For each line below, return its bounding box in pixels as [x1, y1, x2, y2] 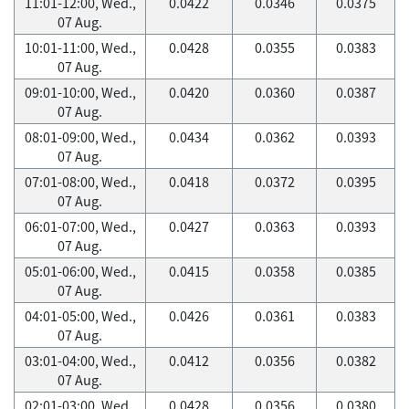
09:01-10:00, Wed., [24, 82, 136, 102]
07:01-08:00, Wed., [24, 172, 136, 192]
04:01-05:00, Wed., [24, 306, 136, 326]
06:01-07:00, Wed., [24, 216, 136, 236]
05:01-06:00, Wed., [24, 261, 136, 281]
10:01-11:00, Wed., [24, 37, 136, 58]
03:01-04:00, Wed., [24, 351, 136, 371]
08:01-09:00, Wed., [24, 127, 136, 147]
